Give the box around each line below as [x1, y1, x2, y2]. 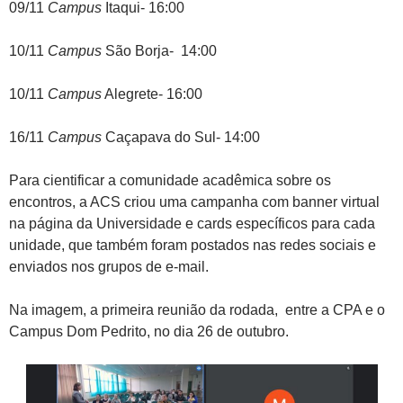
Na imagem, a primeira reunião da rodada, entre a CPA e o [9, 301, 385, 318]
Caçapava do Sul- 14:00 [102, 129, 260, 145]
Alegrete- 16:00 [102, 85, 202, 102]
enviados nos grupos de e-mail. [9, 258, 209, 274]
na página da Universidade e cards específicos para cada [9, 215, 375, 231]
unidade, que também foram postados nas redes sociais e [9, 237, 376, 253]
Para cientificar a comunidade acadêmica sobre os [9, 172, 331, 188]
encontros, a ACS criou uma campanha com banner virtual [9, 193, 380, 210]
